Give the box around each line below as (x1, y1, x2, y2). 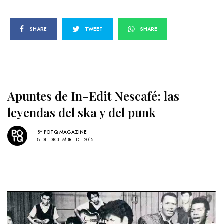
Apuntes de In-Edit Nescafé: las (7, 88, 179, 104)
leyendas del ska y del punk (7, 104, 156, 121)
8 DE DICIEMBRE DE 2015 (37, 135, 93, 143)
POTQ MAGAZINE (44, 128, 87, 136)
